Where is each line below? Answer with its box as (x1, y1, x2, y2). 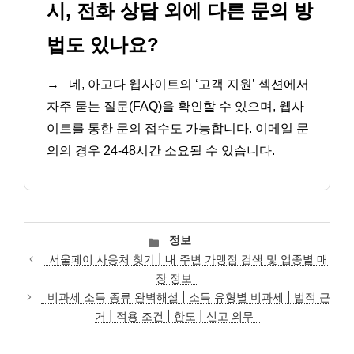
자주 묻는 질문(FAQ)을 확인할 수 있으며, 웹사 (47, 99, 304, 113)
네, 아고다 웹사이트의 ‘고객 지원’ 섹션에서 (66, 77, 309, 91)
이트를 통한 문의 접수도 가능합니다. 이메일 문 (47, 121, 309, 135)
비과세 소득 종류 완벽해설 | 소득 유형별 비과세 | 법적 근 (47, 290, 330, 303)
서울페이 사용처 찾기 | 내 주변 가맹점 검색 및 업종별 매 (49, 252, 329, 265)
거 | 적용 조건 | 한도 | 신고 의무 (94, 309, 254, 322)
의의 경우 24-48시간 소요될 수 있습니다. (47, 143, 275, 157)
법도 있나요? (47, 33, 159, 55)
